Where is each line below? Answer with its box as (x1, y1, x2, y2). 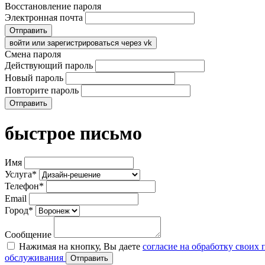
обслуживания (5, 253, 66, 263)
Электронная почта (5, 12, 83, 23)
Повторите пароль (5, 85, 79, 96)
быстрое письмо (5, 122, 142, 144)
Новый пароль (5, 73, 63, 83)
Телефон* (5, 181, 44, 192)
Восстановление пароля (5, 1, 101, 12)
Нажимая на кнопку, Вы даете (19, 241, 143, 252)
